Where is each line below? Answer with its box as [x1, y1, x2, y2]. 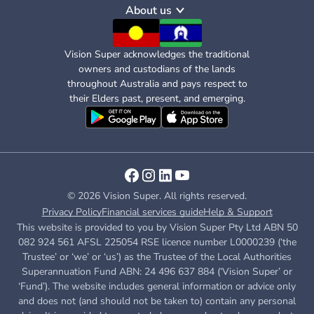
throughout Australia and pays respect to [67, 77, 247, 91]
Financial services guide [101, 205, 203, 219]
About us [125, 2, 172, 18]
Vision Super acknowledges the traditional [64, 48, 250, 62]
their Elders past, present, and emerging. [69, 92, 245, 106]
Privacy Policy [41, 205, 102, 219]
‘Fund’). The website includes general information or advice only [18, 280, 296, 294]
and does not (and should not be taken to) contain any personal [18, 294, 296, 308]
